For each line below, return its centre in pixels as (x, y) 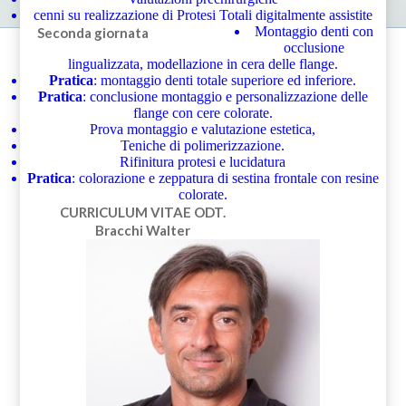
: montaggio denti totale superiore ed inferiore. (225, 80)
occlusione (314, 47)
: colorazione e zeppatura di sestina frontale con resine (225, 178)
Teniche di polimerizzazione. (203, 145)
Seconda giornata (92, 32)
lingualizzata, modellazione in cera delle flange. (203, 63)
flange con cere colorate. (203, 112)
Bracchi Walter (143, 230)
